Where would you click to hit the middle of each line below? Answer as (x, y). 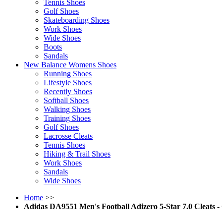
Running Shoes (68, 74)
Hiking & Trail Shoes (77, 154)
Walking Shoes (67, 110)
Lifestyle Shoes (68, 83)
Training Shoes (67, 118)
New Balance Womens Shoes (70, 65)
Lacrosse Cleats (68, 136)
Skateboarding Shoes (77, 20)
